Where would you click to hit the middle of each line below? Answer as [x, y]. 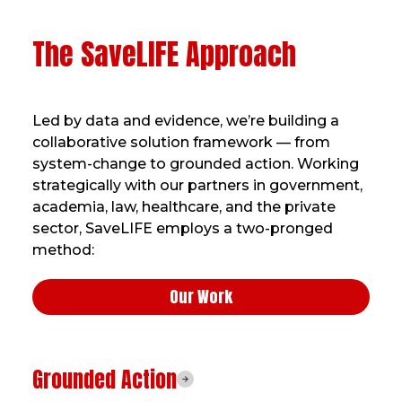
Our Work [201, 296]
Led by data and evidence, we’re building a [185, 120]
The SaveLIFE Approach [164, 54]
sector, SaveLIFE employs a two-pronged [182, 228]
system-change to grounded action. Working [195, 163]
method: [63, 249]
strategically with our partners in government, [197, 185]
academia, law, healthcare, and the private [184, 206]
